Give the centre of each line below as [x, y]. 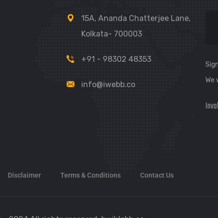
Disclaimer [24, 175]
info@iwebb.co [108, 84]
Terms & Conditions [91, 175]
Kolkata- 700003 [112, 34]
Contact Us [157, 175]
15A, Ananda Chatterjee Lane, [136, 18]
